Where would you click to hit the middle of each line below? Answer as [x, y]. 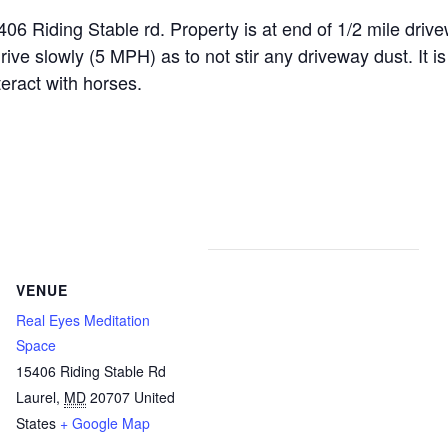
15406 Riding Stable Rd [91, 370]
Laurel [36, 396]
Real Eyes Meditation [83, 319]
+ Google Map [105, 422]
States [36, 422]
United [154, 396]
